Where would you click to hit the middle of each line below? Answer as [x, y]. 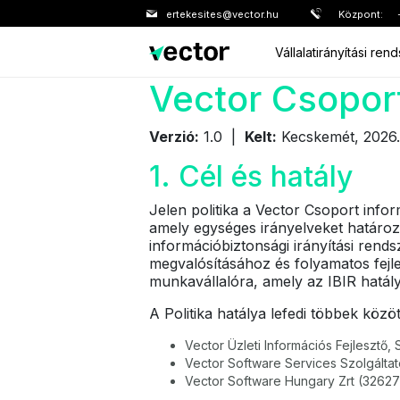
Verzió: [174, 137]
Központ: [361, 14]
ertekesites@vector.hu [222, 14]
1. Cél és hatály [251, 176]
